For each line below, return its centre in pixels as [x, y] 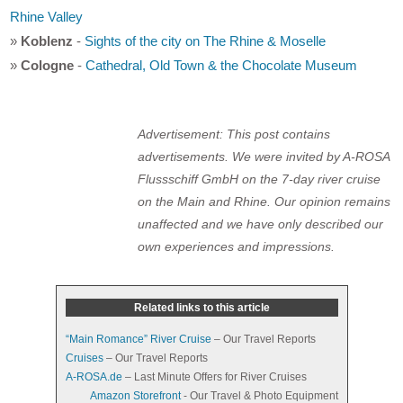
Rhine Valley [47, 16]
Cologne [48, 65]
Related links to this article [201, 307]
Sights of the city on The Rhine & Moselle [206, 40]
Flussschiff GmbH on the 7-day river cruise [254, 179]
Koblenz [47, 40]
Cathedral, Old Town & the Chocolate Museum [222, 65]
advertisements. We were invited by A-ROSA [259, 156]
